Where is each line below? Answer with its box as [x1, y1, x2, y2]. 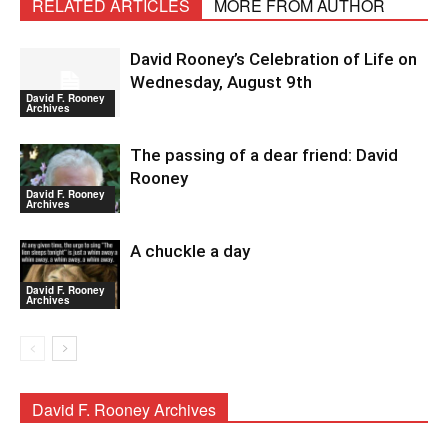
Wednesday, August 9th [130, 72, 312, 93]
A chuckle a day [130, 241, 250, 262]
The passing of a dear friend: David [130, 145, 398, 166]
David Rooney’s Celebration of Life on [130, 49, 417, 70]
